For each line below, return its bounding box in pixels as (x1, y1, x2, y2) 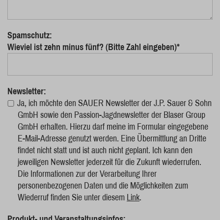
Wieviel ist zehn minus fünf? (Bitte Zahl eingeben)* (7, 42, 180, 52)
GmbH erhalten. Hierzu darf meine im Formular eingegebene (18, 122, 208, 132)
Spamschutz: (7, 30, 52, 40)
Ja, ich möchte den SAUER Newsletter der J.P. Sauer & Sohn (17, 98, 212, 108)
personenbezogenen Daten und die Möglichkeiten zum (18, 181, 188, 191)
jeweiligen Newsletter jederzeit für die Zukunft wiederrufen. (18, 157, 201, 167)
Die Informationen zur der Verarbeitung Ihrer (18, 169, 157, 179)
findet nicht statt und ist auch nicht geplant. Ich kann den (18, 145, 192, 155)
